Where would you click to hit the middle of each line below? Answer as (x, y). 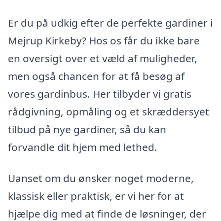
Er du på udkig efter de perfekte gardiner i (110, 22)
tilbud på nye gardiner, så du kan (87, 129)
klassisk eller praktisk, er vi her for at (96, 196)
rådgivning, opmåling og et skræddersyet (109, 111)
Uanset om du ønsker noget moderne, (101, 178)
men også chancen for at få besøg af (96, 76)
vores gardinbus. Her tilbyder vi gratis (100, 93)
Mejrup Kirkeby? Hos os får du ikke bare (104, 40)
